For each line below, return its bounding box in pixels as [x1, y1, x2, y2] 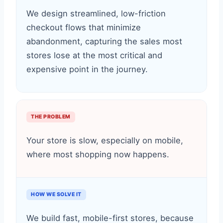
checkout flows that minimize [26, 22, 141, 32]
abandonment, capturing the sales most [26, 36, 182, 46]
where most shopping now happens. [26, 149, 169, 159]
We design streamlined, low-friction [26, 8, 166, 18]
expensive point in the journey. [26, 64, 148, 74]
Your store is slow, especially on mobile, [26, 135, 183, 145]
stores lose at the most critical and [26, 50, 162, 60]
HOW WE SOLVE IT [31, 191, 82, 198]
